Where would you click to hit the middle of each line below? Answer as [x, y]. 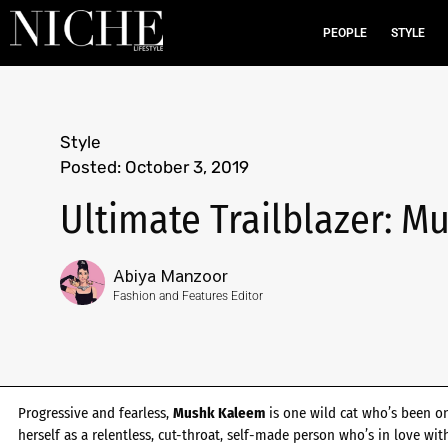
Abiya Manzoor [170, 275]
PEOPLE [344, 33]
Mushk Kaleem [219, 413]
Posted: [90, 167]
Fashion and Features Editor [188, 296]
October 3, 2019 [187, 167]
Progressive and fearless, [95, 413]
